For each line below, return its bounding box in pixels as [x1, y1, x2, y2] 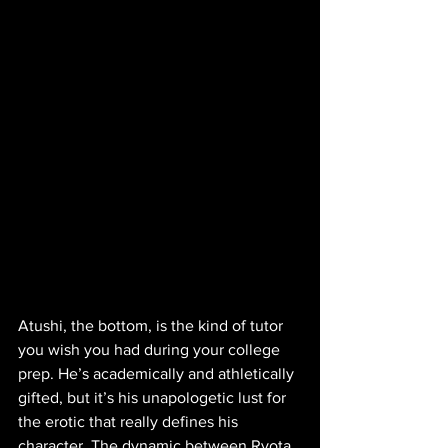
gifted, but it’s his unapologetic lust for [18, 388, 290, 406]
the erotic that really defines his [18, 412, 242, 430]
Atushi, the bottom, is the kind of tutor [18, 316, 287, 334]
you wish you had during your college [18, 340, 284, 358]
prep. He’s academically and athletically [18, 364, 298, 382]
